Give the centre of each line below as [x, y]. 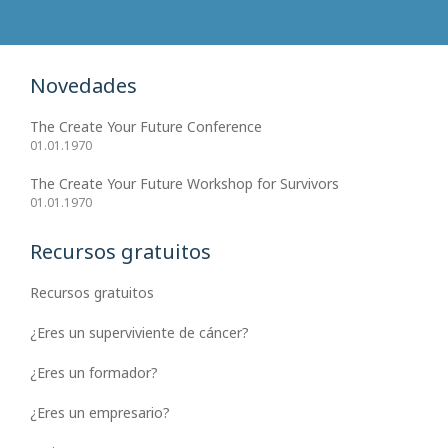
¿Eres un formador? [94, 373]
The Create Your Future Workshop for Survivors [184, 184]
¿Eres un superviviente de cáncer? [139, 333]
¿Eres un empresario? [100, 413]
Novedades [83, 86]
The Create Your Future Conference [146, 127]
